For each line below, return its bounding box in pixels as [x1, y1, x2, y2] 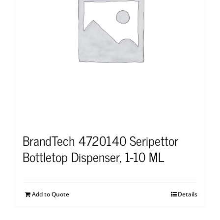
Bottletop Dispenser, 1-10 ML [23, 145, 164, 167]
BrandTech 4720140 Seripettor [23, 129, 178, 151]
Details [178, 190, 197, 198]
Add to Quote [32, 190, 69, 198]
